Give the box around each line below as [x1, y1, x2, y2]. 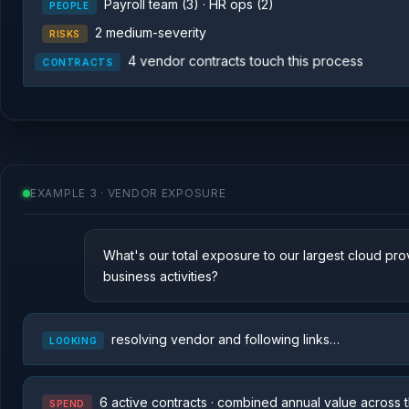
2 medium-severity [95, 25, 206, 40]
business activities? [103, 268, 218, 284]
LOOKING [49, 335, 98, 346]
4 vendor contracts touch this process [132, 53, 362, 68]
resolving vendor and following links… [111, 331, 341, 347]
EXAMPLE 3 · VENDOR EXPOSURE [30, 186, 226, 200]
